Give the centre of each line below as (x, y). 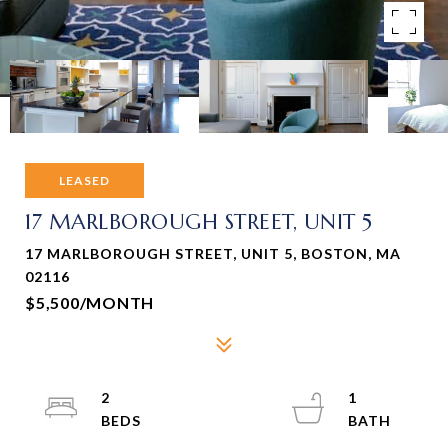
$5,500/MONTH (89, 302)
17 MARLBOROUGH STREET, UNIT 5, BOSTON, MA (213, 253)
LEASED (84, 180)
